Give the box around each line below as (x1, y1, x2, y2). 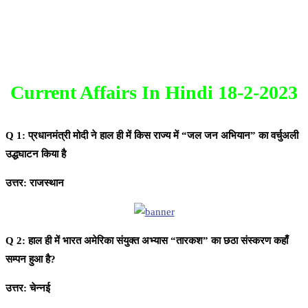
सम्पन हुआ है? (5, 253, 56, 265)
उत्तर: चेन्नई (5, 282, 50, 294)
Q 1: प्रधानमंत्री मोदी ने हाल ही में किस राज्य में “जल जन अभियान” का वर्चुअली (5, 129, 298, 141)
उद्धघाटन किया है (5, 148, 66, 159)
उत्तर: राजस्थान (5, 177, 64, 188)
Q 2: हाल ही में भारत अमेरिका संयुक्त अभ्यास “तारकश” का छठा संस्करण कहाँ (5, 234, 288, 246)
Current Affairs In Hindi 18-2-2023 (10, 82, 298, 104)
